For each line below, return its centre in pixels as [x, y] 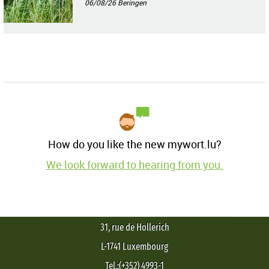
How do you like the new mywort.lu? [134, 144]
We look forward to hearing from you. [134, 165]
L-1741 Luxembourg [134, 247]
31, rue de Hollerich [134, 228]
